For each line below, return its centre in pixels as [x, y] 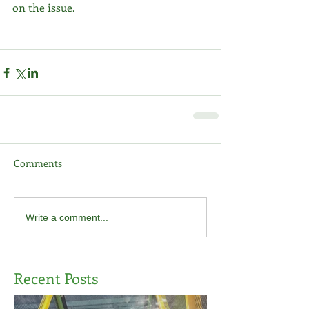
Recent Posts [56, 278]
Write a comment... [67, 217]
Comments [38, 163]
